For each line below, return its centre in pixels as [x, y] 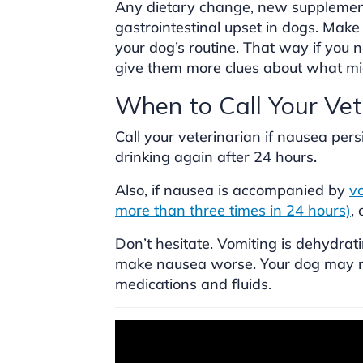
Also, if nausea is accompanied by [232, 190]
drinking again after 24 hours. [216, 156]
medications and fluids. [193, 284]
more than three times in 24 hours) [233, 210]
